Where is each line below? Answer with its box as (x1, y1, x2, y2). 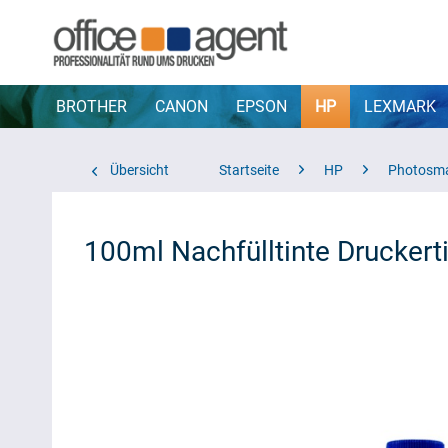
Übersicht (110, 162, 169, 179)
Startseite (219, 162, 279, 179)
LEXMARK (364, 97, 436, 117)
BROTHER (56, 97, 127, 117)
